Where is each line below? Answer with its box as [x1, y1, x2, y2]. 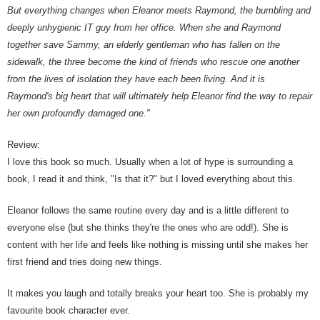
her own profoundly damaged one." [7, 108, 150, 119]
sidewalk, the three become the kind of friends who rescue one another [7, 56, 299, 68]
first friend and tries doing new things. [7, 256, 162, 268]
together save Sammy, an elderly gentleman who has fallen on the [7, 39, 280, 51]
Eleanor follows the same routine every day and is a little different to [7, 205, 289, 216]
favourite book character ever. [7, 305, 133, 316]
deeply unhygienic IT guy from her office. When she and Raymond [7, 22, 281, 34]
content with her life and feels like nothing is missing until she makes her [7, 239, 308, 251]
